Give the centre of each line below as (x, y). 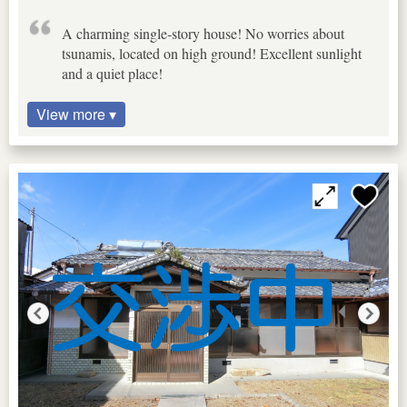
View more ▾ (76, 114)
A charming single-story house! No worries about (203, 33)
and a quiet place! (112, 73)
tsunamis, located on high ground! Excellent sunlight (212, 53)
